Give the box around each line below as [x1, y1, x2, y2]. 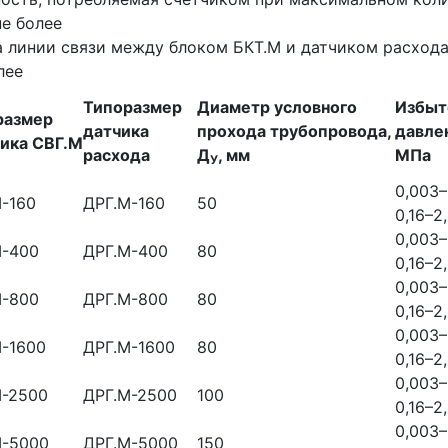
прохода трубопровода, [197, 121, 391, 141]
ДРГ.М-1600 [83, 337, 175, 357]
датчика [83, 121, 149, 141]
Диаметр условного [197, 97, 357, 117]
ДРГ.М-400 [83, 241, 168, 261]
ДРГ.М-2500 [83, 385, 177, 405]
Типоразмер [83, 97, 182, 117]
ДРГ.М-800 [83, 289, 168, 309]
